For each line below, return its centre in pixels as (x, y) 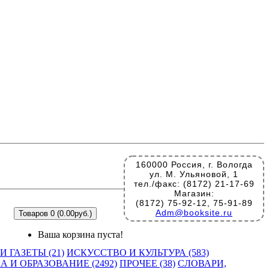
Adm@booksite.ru (194, 213)
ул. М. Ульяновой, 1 (194, 174)
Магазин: (194, 193)
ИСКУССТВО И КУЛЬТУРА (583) (138, 252)
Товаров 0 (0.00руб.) (55, 213)
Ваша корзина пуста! (80, 234)
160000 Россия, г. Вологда (194, 165)
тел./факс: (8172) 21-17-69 (194, 184)
